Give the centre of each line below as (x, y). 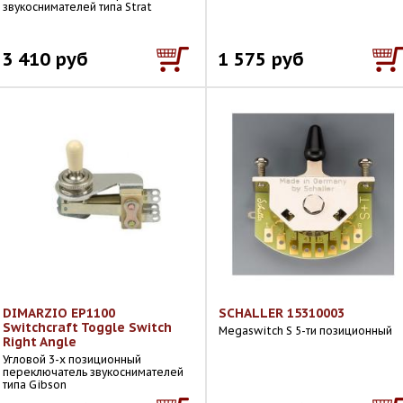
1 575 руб (261, 59)
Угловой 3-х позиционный (72, 359)
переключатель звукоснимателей (93, 372)
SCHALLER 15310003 (282, 313)
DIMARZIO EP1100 (59, 313)
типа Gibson (35, 385)
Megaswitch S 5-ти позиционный (305, 331)
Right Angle (40, 342)
